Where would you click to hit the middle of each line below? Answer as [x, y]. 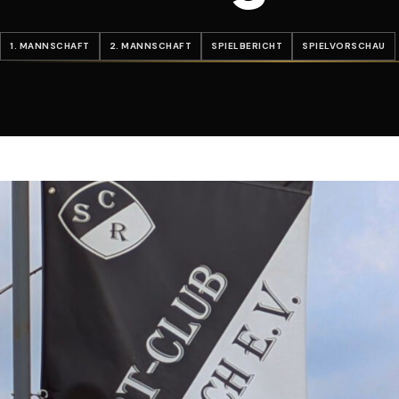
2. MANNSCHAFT [150, 46]
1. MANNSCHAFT [50, 46]
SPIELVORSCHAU [344, 46]
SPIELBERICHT [247, 46]
